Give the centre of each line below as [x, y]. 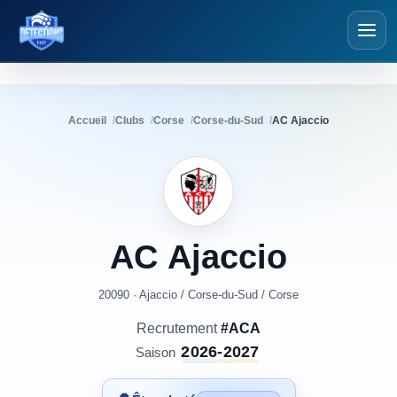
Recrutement [178, 328]
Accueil [87, 121]
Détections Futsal [100, 37]
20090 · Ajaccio [138, 295]
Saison [156, 352]
